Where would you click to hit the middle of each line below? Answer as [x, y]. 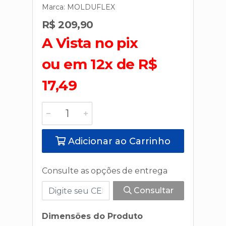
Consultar [153, 190]
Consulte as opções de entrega [105, 171]
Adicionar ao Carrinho [118, 141]
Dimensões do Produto [92, 216]
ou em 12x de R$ [99, 64]
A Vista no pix [90, 43]
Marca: [54, 7]
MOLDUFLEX [91, 7]
